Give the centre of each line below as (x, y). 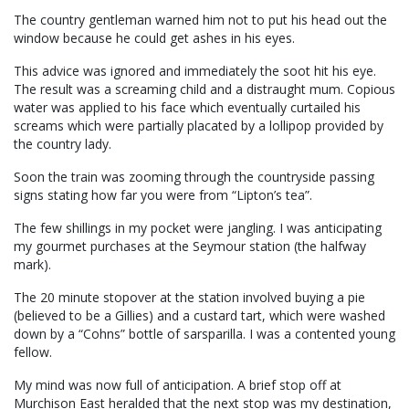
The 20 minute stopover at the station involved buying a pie (189, 298)
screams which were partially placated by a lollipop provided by (199, 126)
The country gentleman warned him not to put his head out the (200, 20)
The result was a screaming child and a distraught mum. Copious (204, 89)
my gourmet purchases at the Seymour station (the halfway (190, 246)
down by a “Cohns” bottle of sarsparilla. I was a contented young (204, 334)
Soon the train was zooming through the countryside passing (194, 177)
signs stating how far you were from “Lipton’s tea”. (163, 195)
